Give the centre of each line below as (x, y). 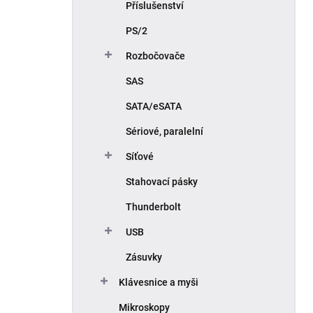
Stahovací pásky (162, 182)
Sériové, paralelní (165, 131)
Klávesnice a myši (159, 282)
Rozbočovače (155, 56)
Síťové (140, 156)
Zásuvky (144, 257)
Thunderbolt (153, 207)
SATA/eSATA (154, 106)
